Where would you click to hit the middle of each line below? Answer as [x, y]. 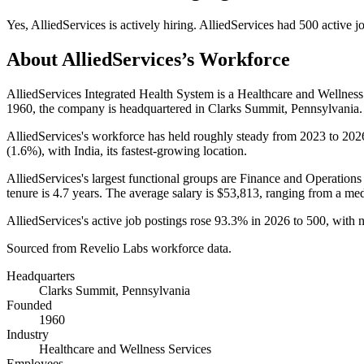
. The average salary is [158, 193]
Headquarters [41, 275]
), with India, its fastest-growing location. [142, 150]
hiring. [180, 24]
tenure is [30, 193]
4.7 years [76, 193]
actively [140, 24]
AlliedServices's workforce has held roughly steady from [153, 136]
